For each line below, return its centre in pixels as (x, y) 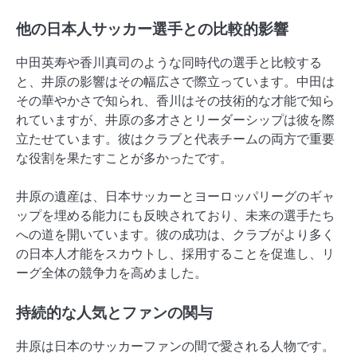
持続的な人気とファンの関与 (114, 312)
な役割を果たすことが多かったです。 (124, 158)
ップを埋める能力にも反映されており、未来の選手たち (175, 215)
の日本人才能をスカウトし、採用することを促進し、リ (175, 253)
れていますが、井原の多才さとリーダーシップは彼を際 (175, 120)
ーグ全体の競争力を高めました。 (112, 273)
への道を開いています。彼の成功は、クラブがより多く (175, 234)
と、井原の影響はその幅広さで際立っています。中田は (175, 81)
